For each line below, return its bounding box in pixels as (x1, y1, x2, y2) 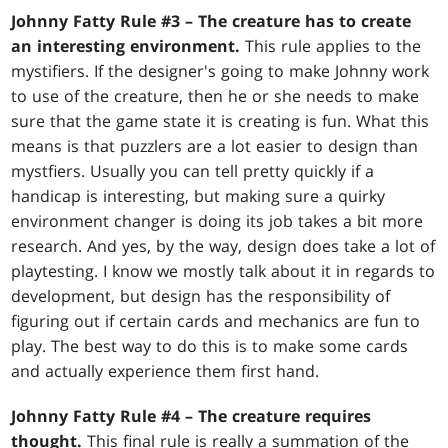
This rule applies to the (240, 35, 422, 58)
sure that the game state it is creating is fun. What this (11, 110, 430, 133)
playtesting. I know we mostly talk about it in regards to (11, 260, 436, 283)
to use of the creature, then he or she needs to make (11, 85, 420, 108)
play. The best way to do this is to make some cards (11, 335, 409, 358)
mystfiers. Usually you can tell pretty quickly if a (11, 160, 375, 183)
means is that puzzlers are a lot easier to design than (11, 135, 419, 158)
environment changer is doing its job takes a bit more (11, 210, 424, 233)
